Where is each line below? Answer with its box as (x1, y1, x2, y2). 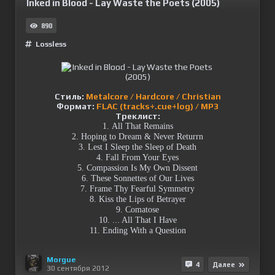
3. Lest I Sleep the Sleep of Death (79, 142, 196, 152)
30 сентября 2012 (47, 263, 109, 273)
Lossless (36, 40, 66, 48)
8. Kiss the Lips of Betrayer (89, 195, 186, 204)
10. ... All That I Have (98, 215, 177, 225)
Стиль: (54, 91, 84, 101)
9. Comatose (116, 205, 159, 214)
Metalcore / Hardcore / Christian (85, 91, 221, 101)
